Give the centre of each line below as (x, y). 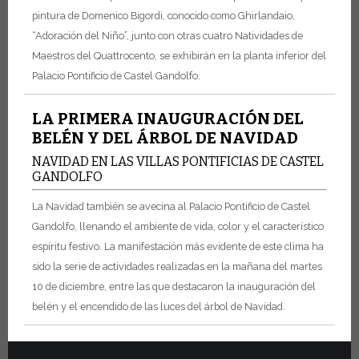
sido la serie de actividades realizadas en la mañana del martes (177, 266)
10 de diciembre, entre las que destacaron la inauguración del (174, 286)
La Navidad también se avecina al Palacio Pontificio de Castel (171, 206)
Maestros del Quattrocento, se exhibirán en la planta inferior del (179, 56)
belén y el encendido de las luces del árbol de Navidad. (159, 306)
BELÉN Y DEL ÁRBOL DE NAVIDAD (165, 138)
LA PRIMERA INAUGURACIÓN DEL (168, 119)
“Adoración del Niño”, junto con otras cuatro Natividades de (167, 36)
